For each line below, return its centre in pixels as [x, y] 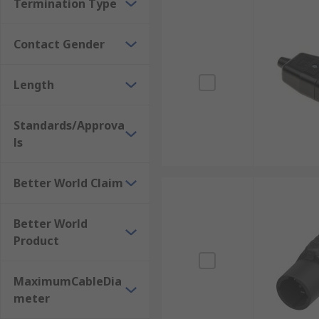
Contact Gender [59, 44]
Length [34, 85]
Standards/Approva [69, 125]
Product [36, 241]
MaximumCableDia [68, 281]
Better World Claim [68, 183]
